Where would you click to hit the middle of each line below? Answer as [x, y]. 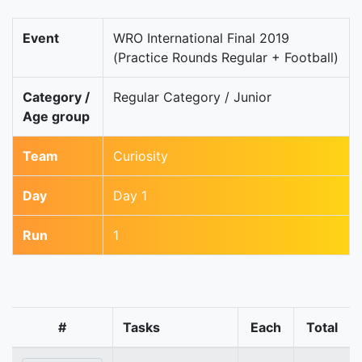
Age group [56, 117]
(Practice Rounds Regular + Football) [226, 58]
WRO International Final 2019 [201, 38]
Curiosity [141, 156]
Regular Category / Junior [192, 97]
